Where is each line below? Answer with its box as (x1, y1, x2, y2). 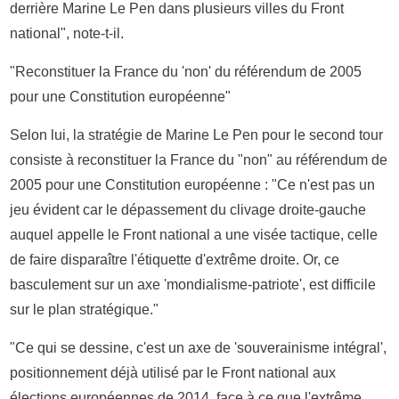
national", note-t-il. (10, 25, 125, 41)
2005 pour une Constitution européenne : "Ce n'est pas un (10, 176, 376, 192)
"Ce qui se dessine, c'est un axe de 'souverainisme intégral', (10, 339, 387, 355)
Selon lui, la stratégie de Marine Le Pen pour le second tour (10, 126, 384, 142)
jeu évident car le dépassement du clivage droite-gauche (10, 201, 367, 217)
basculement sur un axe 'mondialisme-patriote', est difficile (10, 276, 377, 292)
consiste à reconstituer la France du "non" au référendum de (10, 151, 388, 167)
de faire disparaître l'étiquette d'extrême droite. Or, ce (10, 251, 340, 267)
